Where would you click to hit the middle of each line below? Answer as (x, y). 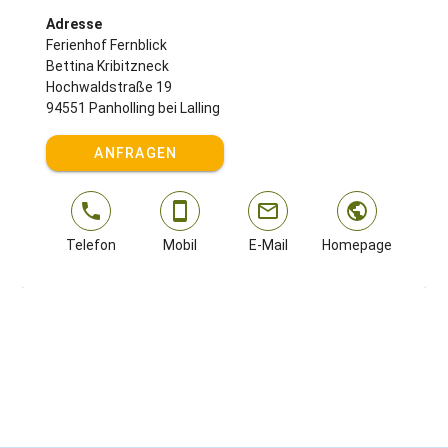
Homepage (357, 244)
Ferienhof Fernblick (107, 44)
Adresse (74, 23)
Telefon (90, 244)
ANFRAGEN (136, 152)
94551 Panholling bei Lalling (133, 107)
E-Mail (268, 244)
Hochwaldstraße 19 (109, 86)
